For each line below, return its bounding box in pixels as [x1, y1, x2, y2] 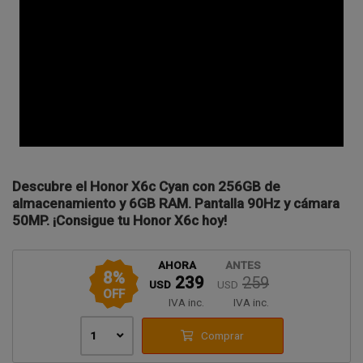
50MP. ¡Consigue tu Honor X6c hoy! [12, 211, 227, 228]
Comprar [201, 329, 244, 343]
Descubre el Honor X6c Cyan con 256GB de [12, 177, 280, 194]
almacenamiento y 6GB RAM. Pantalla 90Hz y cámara [12, 194, 340, 211]
